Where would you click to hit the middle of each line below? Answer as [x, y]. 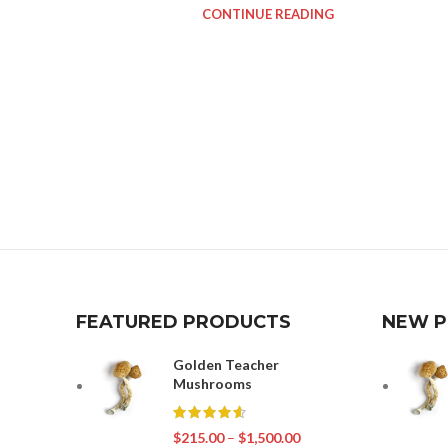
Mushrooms [212, 383]
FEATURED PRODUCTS [183, 321]
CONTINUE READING [268, 14]
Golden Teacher [226, 364]
